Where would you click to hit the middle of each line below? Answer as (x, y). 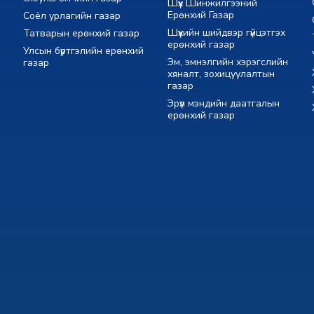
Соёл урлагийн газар (72, 15)
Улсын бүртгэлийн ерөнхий (84, 50)
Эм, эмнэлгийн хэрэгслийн (227, 62)
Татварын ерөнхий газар (82, 33)
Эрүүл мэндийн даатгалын (223, 103)
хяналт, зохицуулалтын (221, 74)
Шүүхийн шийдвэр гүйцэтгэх (226, 32)
